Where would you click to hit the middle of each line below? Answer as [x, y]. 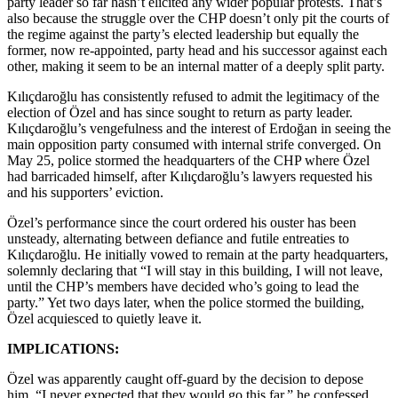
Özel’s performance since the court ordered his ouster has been [182, 222]
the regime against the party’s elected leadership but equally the [183, 34]
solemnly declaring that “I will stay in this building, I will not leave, [195, 270]
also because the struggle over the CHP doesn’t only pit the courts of [198, 18]
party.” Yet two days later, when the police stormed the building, [186, 302]
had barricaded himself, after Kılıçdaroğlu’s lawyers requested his [190, 176]
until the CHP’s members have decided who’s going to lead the [183, 286]
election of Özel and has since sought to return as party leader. [180, 112]
